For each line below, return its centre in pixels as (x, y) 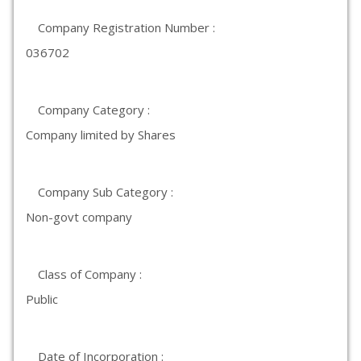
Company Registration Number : (127, 27)
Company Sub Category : (106, 192)
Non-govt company (79, 217)
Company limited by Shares (101, 135)
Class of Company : (90, 274)
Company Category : (94, 110)
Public (42, 299)
